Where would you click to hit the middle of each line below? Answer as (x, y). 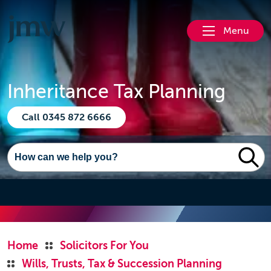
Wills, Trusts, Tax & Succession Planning (122, 264)
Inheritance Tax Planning (116, 91)
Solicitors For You (104, 246)
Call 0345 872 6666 (67, 117)
